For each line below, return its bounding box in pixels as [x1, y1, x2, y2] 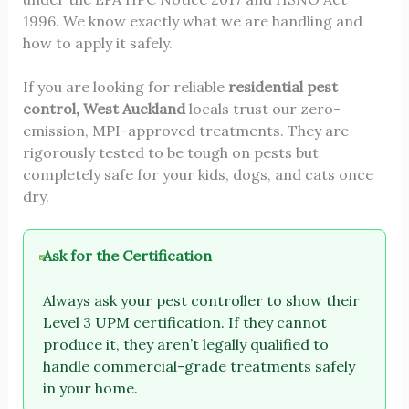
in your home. [43, 379, 139, 398]
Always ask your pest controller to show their [43, 291, 361, 310]
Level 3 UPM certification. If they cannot [43, 313, 328, 332]
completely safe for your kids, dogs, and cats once [22, 164, 373, 184]
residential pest [227, 77, 338, 96]
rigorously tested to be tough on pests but [22, 142, 319, 162]
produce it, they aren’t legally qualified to [43, 335, 330, 354]
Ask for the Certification [43, 246, 213, 265]
